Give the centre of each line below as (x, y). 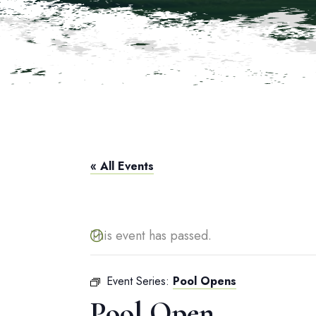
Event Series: (140, 281)
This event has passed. (151, 236)
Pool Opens (205, 281)
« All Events (122, 166)
